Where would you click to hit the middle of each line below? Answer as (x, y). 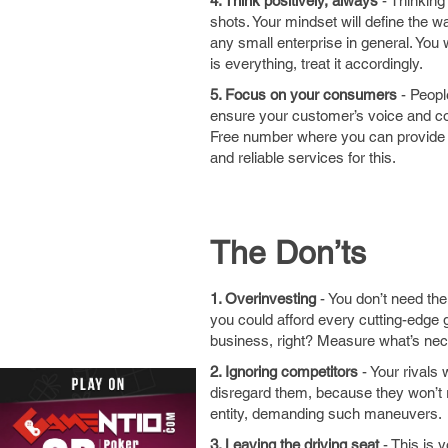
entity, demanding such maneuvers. (326, 413)
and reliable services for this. (303, 157)
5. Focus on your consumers (305, 94)
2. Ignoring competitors (284, 371)
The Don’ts (288, 252)
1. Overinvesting (265, 298)
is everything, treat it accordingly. (316, 63)
